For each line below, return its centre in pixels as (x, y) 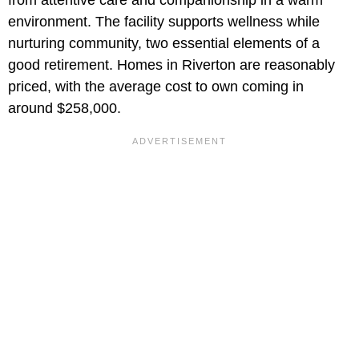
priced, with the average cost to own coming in (156, 87)
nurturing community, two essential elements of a (164, 44)
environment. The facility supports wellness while (164, 22)
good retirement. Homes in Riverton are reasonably (171, 65)
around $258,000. (65, 109)
